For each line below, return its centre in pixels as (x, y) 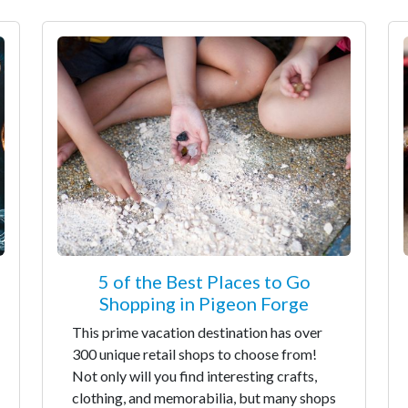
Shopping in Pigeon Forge (204, 303)
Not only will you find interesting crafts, (194, 376)
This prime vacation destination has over (197, 332)
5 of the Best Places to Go (204, 281)
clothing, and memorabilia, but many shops (204, 398)
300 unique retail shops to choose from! (194, 354)
